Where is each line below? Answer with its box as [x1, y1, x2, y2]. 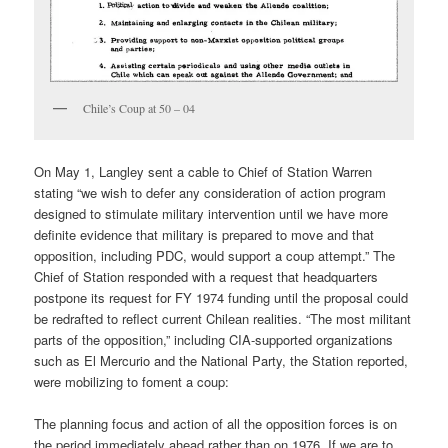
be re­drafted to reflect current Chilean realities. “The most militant [34, 308, 412, 328]
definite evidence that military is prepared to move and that [34, 224, 375, 244]
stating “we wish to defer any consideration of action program [34, 182, 387, 202]
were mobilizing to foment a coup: [34, 371, 230, 391]
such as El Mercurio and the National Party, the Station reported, [34, 350, 409, 370]
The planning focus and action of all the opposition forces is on [34, 413, 398, 433]
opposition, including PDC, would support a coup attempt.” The [34, 245, 396, 265]
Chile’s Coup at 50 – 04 [83, 100, 196, 117]
